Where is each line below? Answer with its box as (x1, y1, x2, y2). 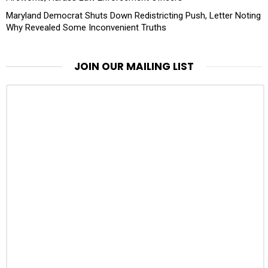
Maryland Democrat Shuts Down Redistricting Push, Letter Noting (6, 10, 261, 21)
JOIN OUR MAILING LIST (74, 59, 194, 74)
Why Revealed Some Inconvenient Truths (6, 22, 166, 33)
